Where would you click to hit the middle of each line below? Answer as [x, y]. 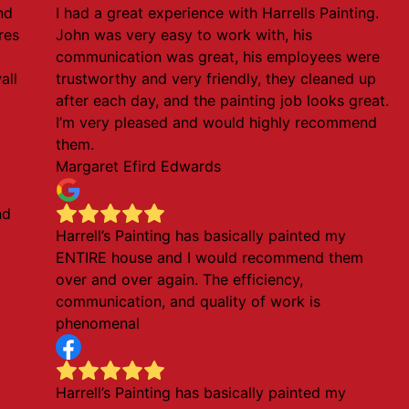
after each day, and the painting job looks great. [223, 100]
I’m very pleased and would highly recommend [217, 122]
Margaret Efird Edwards [139, 166]
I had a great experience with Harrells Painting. [218, 13]
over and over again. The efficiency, [180, 279]
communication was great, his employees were [218, 57]
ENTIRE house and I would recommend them [210, 257]
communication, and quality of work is [189, 301]
